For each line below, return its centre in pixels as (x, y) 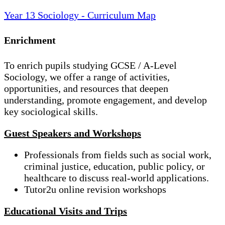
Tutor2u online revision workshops (95, 189)
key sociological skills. (51, 111)
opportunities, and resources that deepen (86, 88)
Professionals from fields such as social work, (118, 154)
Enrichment (30, 40)
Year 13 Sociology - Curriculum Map (80, 15)
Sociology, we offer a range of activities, (87, 77)
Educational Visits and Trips (66, 211)
